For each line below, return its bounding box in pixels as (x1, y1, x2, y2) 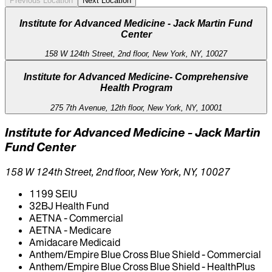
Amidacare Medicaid (29, 236, 120, 249)
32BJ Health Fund (29, 200, 109, 212)
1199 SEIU (29, 188, 77, 200)
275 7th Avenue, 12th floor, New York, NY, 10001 (50, 103, 222, 112)
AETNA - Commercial (29, 212, 123, 225)
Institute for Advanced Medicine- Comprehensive (24, 72, 248, 82)
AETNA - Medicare (29, 224, 111, 237)
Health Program (100, 83, 172, 93)
